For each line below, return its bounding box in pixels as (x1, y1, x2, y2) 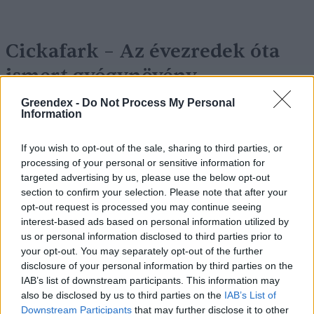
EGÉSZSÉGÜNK (6, 91, 71, 101)
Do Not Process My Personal (82, 97, 235, 109)
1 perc (189, 90, 218, 102)
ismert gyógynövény (6, 64, 197, 89)
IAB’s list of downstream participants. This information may (21, 275, 280, 286)
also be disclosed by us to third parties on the (21, 289, 224, 301)
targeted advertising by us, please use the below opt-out (21, 172, 270, 183)
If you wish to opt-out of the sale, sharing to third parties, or (21, 142, 282, 153)
